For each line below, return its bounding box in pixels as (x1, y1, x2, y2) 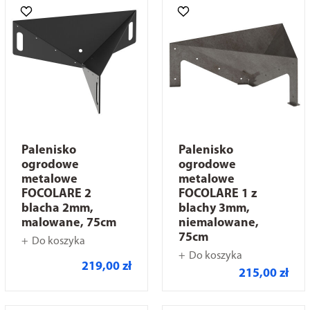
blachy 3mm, (179, 202, 250, 215)
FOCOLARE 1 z (179, 188, 257, 201)
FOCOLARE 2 (21, 188, 91, 201)
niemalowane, (179, 217, 259, 230)
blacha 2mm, (21, 202, 93, 215)
